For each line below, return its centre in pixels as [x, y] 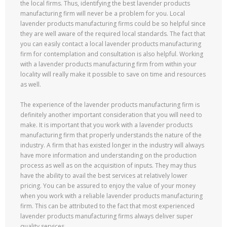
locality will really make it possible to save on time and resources [113, 74]
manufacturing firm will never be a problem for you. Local [103, 13]
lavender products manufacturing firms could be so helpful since [113, 24]
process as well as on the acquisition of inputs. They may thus [108, 165]
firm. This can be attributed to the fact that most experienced [107, 206]
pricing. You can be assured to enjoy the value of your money [108, 186]
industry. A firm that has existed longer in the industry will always [112, 145]
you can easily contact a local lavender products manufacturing [111, 44]
